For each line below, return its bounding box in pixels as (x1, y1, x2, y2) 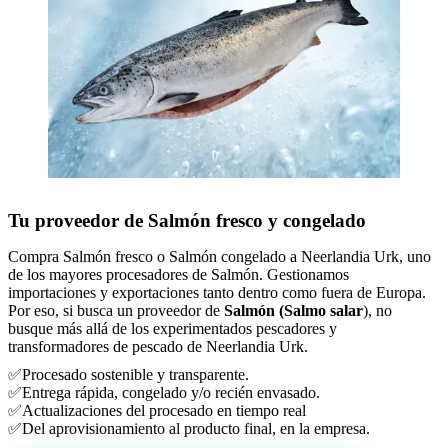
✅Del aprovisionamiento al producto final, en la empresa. (8, 419, 370, 437)
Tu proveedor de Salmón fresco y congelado (8, 209, 366, 231)
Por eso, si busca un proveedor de (8, 301, 224, 319)
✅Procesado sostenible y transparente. (8, 365, 249, 383)
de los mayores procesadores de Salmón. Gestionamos (8, 265, 349, 283)
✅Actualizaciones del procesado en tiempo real (8, 401, 306, 419)
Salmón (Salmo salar (224, 301, 363, 319)
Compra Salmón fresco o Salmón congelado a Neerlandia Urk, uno (8, 247, 431, 265)
